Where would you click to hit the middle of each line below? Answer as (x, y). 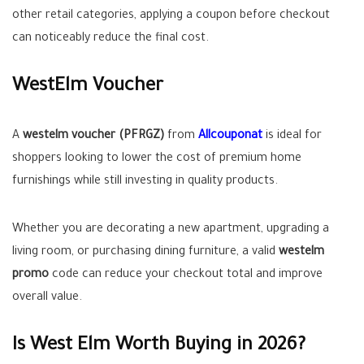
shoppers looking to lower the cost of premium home (157, 159)
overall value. (47, 298)
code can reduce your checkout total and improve (186, 275)
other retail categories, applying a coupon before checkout (171, 16)
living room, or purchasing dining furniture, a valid (145, 253)
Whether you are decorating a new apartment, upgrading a (171, 230)
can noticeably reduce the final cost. (110, 39)
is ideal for (294, 136)
